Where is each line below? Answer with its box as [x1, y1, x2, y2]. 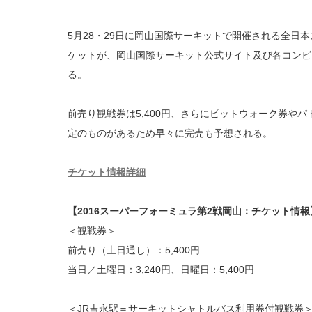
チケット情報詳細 [68, 166, 146, 178]
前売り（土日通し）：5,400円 [68, 244, 200, 256]
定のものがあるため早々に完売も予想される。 [68, 127, 272, 139]
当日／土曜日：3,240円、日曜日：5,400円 [68, 264, 254, 275]
